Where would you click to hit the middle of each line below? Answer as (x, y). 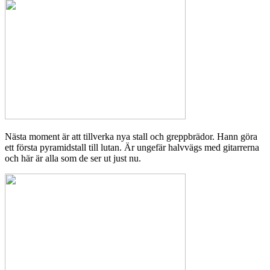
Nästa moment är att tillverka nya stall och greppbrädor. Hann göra (131, 137)
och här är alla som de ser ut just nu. (73, 159)
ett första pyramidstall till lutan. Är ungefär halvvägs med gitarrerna (132, 148)
